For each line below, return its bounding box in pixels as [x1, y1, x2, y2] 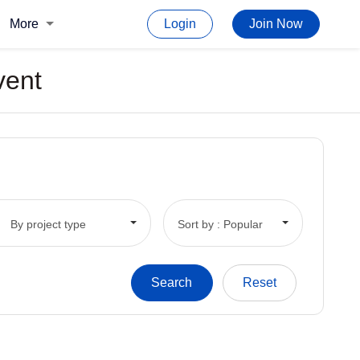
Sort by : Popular [177, 217, 263, 231]
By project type [10, 217, 86, 231]
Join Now [249, 17, 303, 31]
